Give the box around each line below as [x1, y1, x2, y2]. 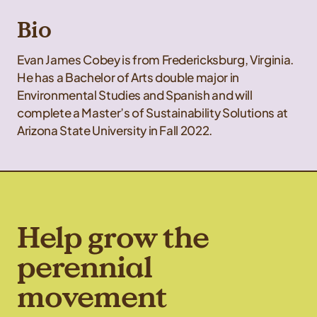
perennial [17, 248, 152, 287]
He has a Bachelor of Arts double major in [17, 69, 240, 86]
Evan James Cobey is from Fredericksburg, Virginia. [17, 52, 294, 68]
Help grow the [17, 219, 209, 258]
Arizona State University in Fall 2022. [17, 122, 213, 139]
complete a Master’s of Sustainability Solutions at [17, 105, 289, 121]
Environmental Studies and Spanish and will [17, 87, 253, 103]
